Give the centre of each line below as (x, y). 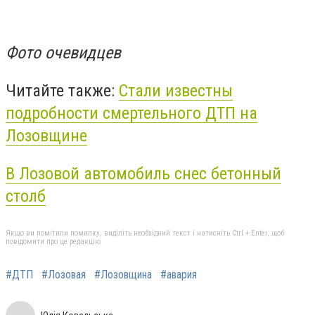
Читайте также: (62, 90)
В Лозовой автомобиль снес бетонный (143, 173)
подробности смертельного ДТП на (131, 113)
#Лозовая (64, 275)
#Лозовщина (123, 275)
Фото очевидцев (63, 53)
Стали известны (176, 90)
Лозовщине (46, 135)
